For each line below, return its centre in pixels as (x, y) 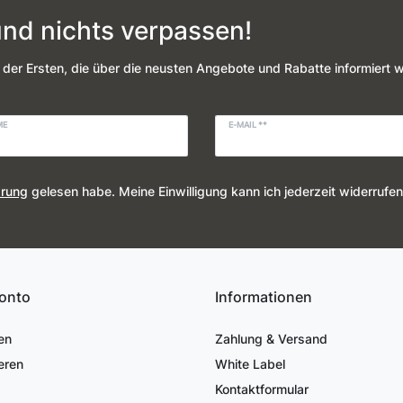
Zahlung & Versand (271, 338)
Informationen (264, 296)
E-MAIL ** (248, 125)
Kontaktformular (262, 389)
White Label (250, 363)
